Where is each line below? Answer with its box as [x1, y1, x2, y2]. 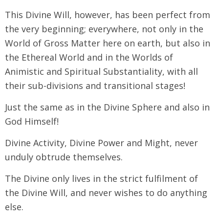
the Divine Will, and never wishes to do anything [5, 186, 207, 198]
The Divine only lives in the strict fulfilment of [5, 172, 198, 184]
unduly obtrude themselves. [5, 151, 123, 163]
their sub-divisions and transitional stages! [5, 79, 185, 91]
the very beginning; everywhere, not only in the [5, 22, 203, 35]
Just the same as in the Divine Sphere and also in [5, 101, 210, 113]
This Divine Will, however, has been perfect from [5, 8, 210, 21]
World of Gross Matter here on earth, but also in [5, 37, 210, 49]
